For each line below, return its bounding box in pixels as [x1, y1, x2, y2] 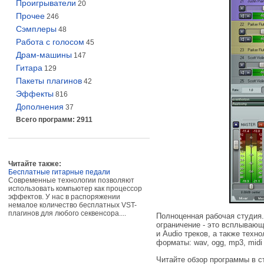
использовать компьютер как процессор [8, 184, 142, 193]
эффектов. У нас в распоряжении [8, 193, 120, 201]
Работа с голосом [16, 37, 84, 47]
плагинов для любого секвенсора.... [8, 209, 126, 217]
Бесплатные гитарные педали [8, 168, 110, 176]
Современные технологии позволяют [8, 176, 134, 184]
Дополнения [16, 102, 64, 111]
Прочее [16, 11, 45, 21]
